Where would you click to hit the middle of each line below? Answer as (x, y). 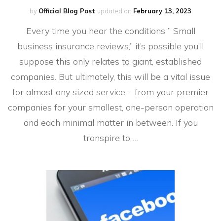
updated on (115, 11)
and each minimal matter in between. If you (110, 122)
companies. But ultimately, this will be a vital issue (110, 76)
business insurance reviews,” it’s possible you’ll (110, 46)
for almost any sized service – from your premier (110, 92)
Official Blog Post (67, 11)
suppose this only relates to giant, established (110, 61)
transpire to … (110, 138)
